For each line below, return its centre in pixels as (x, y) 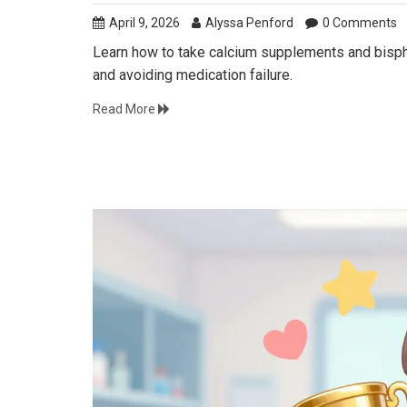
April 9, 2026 (144, 22)
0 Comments (360, 22)
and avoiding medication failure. (193, 74)
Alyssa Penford (249, 22)
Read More (125, 109)
